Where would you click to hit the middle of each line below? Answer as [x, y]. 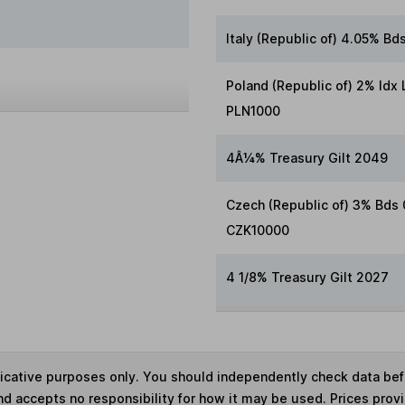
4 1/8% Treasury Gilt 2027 [308, 277]
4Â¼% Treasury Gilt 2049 [307, 157]
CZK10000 [258, 230]
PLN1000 [254, 110]
